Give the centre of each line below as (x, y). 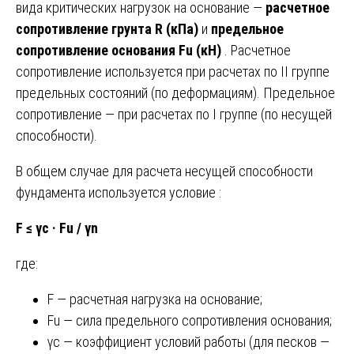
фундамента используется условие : (119, 192)
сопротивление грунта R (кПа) (107, 28)
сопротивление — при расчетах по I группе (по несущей (174, 114)
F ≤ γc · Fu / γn (57, 228)
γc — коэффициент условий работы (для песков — (188, 341)
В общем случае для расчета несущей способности (164, 171)
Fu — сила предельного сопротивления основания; (190, 320)
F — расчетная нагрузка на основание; (155, 299)
